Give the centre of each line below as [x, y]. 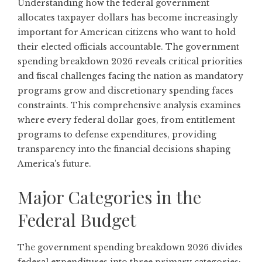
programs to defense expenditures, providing [117, 135]
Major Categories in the [109, 197]
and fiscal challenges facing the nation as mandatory [130, 76]
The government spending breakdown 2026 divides [130, 247]
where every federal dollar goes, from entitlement [126, 120]
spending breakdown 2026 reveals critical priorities [130, 61]
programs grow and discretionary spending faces [125, 91]
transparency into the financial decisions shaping [124, 149]
